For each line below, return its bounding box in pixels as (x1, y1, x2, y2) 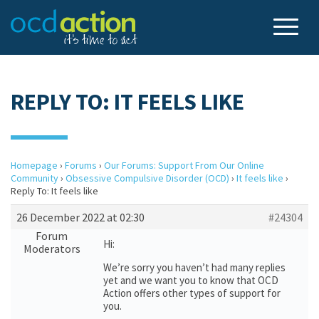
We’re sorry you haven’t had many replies (103, 261, 286, 274)
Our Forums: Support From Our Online (104, 159, 264, 172)
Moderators (23, 241, 80, 256)
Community (11, 172, 58, 184)
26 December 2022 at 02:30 (16, 210, 145, 224)
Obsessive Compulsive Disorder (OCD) (66, 172, 229, 184)
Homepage (11, 159, 58, 172)
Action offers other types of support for (103, 286, 281, 300)
